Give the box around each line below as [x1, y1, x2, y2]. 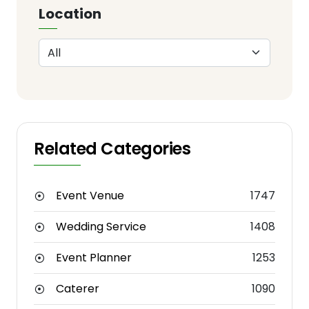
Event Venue [56, 188, 124, 204]
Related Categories [34, 137, 191, 161]
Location [39, 4, 101, 23]
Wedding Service [56, 219, 146, 235]
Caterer [56, 281, 99, 297]
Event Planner [56, 250, 132, 266]
